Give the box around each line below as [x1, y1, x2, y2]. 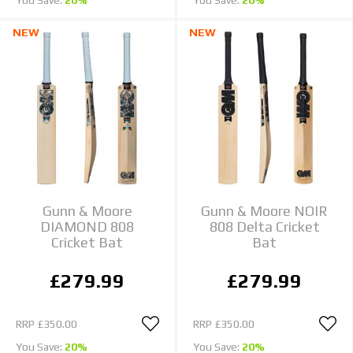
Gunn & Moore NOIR [201, 202, 329, 219]
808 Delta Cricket [209, 217, 320, 235]
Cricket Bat [51, 233, 124, 251]
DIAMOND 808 [40, 217, 135, 235]
